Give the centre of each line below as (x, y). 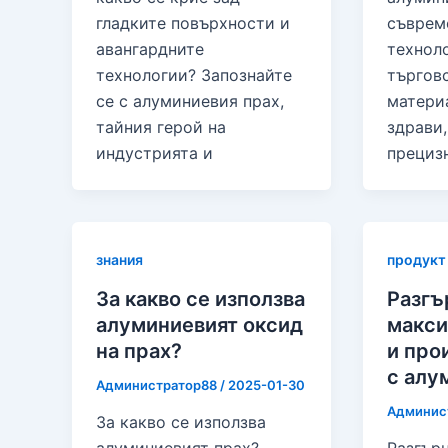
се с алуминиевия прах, (190, 100)
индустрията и (154, 152)
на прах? (139, 350)
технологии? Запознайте (194, 74)
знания (119, 259)
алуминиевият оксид (199, 324)
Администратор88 (158, 384)
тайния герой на (161, 126)
